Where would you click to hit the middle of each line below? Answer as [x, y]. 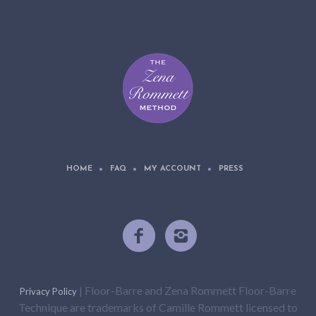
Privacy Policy [48, 292]
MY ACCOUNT [172, 169]
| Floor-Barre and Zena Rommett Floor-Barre [187, 291]
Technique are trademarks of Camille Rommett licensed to [158, 308]
